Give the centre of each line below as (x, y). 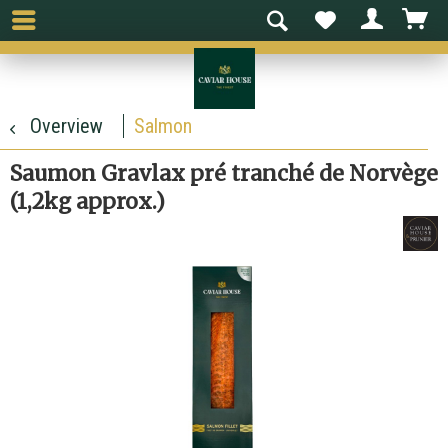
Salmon (163, 125)
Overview (66, 125)
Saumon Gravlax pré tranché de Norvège (224, 173)
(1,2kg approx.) (87, 201)
